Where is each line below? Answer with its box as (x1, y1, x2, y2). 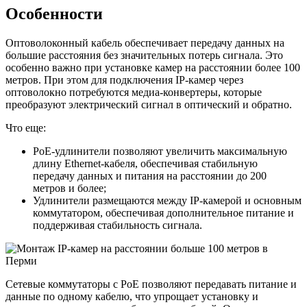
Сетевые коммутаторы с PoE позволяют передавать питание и (5, 278, 297, 291)
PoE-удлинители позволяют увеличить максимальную (33, 145, 287, 158)
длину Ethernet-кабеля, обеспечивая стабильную (33, 158, 258, 170)
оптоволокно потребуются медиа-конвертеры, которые (5, 86, 262, 99)
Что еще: (5, 122, 46, 134)
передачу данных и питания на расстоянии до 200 (33, 170, 267, 182)
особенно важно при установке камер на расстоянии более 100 (5, 62, 300, 74)
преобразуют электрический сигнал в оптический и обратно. (5, 99, 292, 111)
